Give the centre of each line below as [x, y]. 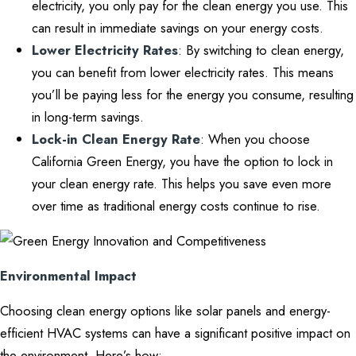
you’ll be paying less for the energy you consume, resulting [193, 95]
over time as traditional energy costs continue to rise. [176, 206]
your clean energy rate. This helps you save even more [182, 184]
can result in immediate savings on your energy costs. [178, 28]
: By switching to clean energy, [261, 50]
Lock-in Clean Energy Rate [116, 139]
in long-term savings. [88, 117]
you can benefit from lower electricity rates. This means [183, 72]
